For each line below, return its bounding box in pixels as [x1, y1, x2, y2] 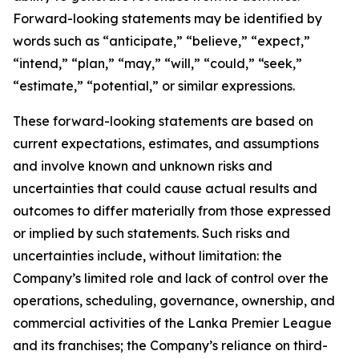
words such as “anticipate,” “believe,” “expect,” [13, 33, 310, 49]
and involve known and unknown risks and [13, 158, 272, 174]
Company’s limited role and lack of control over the [13, 270, 329, 286]
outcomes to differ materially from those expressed [13, 203, 331, 219]
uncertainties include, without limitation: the [13, 248, 282, 264]
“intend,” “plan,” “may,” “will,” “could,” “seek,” [13, 55, 302, 71]
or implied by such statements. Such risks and [13, 225, 290, 241]
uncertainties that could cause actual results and [13, 180, 317, 196]
